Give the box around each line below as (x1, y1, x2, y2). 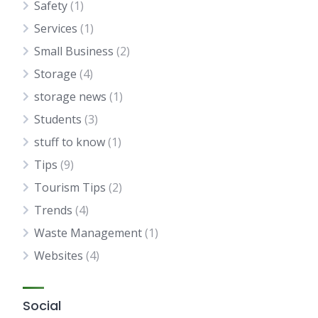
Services (34, 21, 77, 36)
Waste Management (34, 225, 142, 241)
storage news (34, 89, 106, 104)
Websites (34, 248, 83, 263)
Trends (34, 202, 72, 218)
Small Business (34, 43, 114, 59)
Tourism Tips (34, 180, 106, 195)
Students (34, 111, 82, 127)
